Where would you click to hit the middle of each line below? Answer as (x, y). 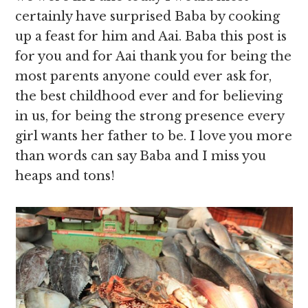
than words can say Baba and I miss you (141, 156)
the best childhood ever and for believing (149, 96)
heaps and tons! (65, 176)
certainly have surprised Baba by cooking (148, 16)
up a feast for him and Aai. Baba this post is (151, 36)
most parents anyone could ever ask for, (144, 76)
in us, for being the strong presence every (150, 116)
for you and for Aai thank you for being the (154, 56)
